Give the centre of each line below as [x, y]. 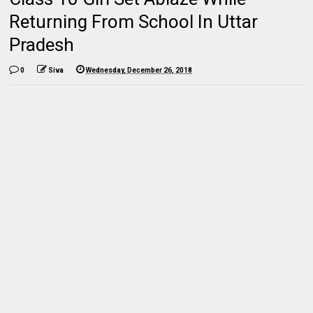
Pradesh [42, 45]
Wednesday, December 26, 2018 [139, 71]
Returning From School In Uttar [134, 22]
